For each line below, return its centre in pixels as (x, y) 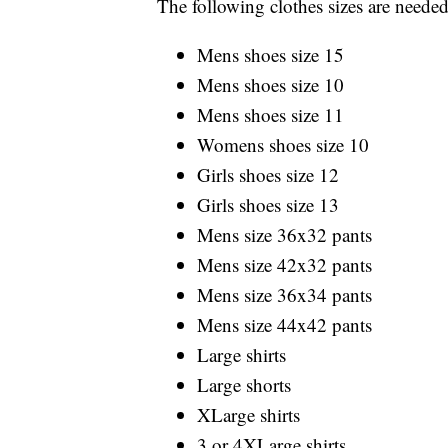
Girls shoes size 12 (268, 175)
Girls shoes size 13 (268, 205)
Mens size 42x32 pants (284, 265)
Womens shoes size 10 (283, 145)
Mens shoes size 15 (270, 55)
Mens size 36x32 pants (284, 235)
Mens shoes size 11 (270, 115)
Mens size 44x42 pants (284, 325)
